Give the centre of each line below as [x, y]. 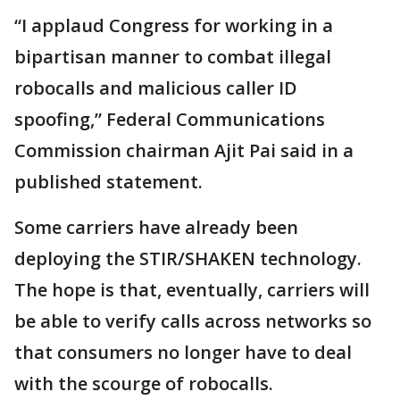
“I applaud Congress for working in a [174, 25]
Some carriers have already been [156, 227]
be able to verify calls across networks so [193, 321]
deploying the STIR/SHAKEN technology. [188, 258]
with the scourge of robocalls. [144, 383]
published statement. [108, 182]
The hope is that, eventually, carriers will [192, 290]
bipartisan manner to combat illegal [173, 57]
